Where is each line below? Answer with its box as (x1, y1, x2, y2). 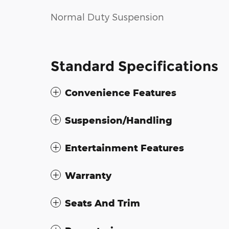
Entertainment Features (65, 142, 184, 153)
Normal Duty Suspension (51, 11, 164, 22)
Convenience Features (65, 86, 176, 98)
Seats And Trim (65, 197, 140, 209)
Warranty (65, 169, 111, 181)
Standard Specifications (51, 57, 218, 75)
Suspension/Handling (65, 114, 172, 126)
